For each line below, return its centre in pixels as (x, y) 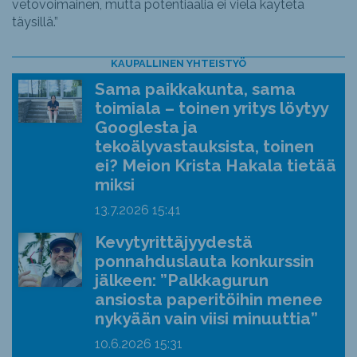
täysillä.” (35, 22)
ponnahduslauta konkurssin (205, 261)
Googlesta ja (147, 127)
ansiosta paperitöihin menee (209, 299)
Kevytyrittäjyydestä (174, 241)
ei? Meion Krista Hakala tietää (216, 165)
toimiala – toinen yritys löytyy (212, 108)
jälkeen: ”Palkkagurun (182, 280)
